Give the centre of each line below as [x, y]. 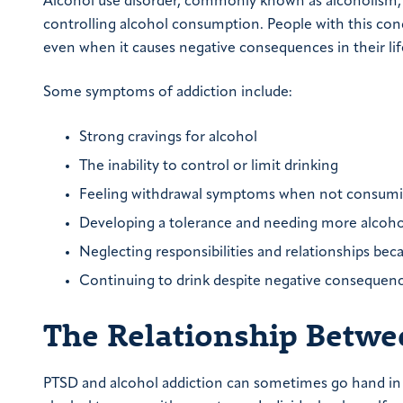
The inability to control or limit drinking [209, 166]
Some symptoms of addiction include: [168, 92]
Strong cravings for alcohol [168, 137]
